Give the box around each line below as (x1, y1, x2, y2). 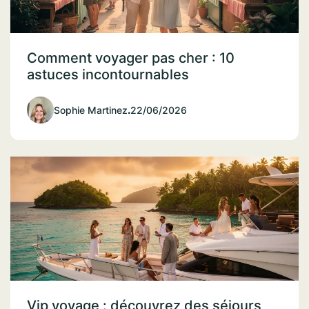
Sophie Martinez (54, 104, 128, 117)
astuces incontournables (27, 66, 189, 83)
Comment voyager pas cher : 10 (27, 50, 235, 67)
